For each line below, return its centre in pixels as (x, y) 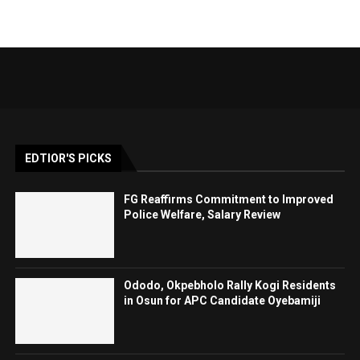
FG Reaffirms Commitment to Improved (229, 199)
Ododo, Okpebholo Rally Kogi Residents (230, 285)
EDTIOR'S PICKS (69, 158)
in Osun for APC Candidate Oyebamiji (223, 300)
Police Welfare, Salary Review (202, 214)
